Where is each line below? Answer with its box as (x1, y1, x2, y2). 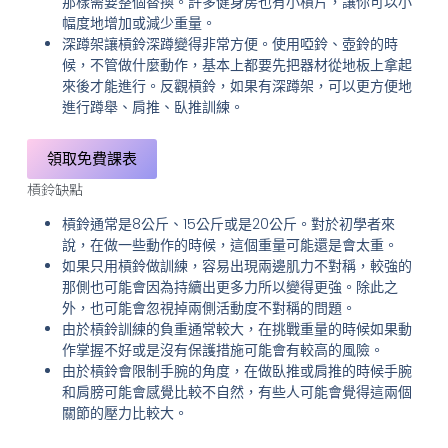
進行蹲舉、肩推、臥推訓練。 (61, 96, 244, 117)
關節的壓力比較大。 (61, 402, 188, 423)
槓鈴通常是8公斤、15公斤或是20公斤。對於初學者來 (61, 213, 395, 234)
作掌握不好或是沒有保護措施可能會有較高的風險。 (61, 339, 384, 360)
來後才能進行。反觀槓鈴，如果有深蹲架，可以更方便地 (61, 75, 412, 96)
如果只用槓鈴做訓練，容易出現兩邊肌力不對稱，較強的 (61, 255, 412, 276)
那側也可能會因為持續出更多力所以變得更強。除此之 (61, 276, 398, 297)
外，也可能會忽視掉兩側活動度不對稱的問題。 (61, 297, 356, 318)
